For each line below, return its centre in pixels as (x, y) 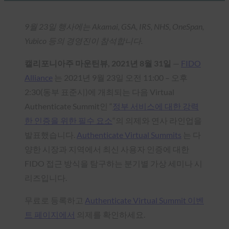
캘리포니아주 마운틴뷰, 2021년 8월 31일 (98, 63)
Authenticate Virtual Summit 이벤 (144, 200)
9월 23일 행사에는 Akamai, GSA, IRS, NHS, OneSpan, (114, 26)
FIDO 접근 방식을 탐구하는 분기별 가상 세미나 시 (113, 163)
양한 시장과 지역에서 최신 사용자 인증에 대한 (107, 149)
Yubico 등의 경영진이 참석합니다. (84, 40)
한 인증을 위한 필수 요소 (68, 120)
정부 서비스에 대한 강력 (156, 106)
